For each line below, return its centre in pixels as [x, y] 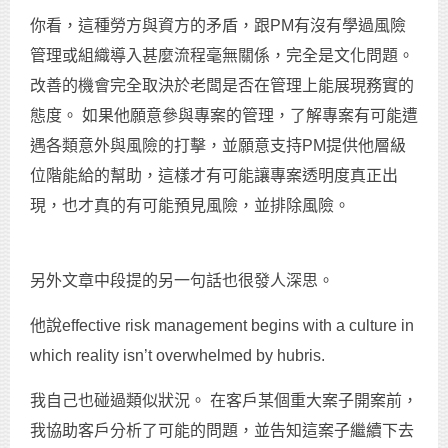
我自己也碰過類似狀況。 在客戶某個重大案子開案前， [224, 400]
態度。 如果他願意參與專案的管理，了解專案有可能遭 [224, 115]
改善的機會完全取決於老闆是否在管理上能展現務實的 [222, 85]
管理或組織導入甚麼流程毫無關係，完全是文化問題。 [222, 55]
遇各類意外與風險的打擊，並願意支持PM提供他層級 [218, 145]
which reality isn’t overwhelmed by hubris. [177, 355]
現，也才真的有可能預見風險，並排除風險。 [190, 205]
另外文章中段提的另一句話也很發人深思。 [182, 280]
